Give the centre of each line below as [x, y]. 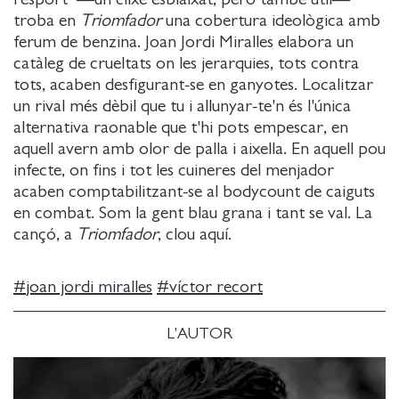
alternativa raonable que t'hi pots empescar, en [181, 127]
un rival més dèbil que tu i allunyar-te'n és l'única [182, 106]
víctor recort [216, 287]
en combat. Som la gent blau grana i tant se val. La [193, 213]
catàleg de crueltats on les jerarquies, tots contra [186, 63]
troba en [47, 20]
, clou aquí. [195, 234]
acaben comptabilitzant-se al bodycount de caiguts [194, 191]
